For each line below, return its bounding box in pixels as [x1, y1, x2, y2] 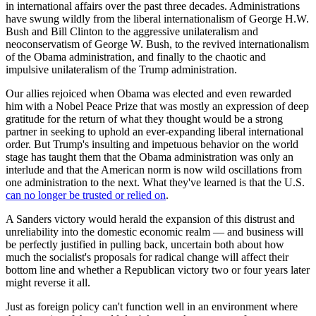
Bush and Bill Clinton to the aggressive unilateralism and [6, 25, 258, 37]
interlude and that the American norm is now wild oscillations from [6, 163, 302, 176]
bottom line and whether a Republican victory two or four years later [6, 263, 310, 276]
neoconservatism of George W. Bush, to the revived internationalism [6, 37, 309, 50]
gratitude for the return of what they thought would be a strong [6, 112, 283, 125]
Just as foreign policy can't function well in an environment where [6, 300, 298, 312]
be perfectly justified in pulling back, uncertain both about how [6, 238, 284, 250]
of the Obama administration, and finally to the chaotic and [6, 50, 266, 63]
